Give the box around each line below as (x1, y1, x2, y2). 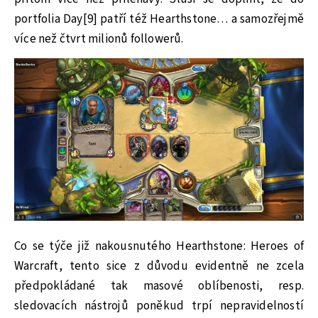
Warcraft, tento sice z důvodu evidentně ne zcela (14, 257, 304, 275)
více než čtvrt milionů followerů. (14, 31, 184, 48)
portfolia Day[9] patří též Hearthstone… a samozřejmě (14, 11, 304, 28)
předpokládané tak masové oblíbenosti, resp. (14, 277, 304, 295)
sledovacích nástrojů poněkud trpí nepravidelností (14, 297, 304, 314)
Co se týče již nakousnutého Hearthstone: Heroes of (14, 237, 304, 255)
